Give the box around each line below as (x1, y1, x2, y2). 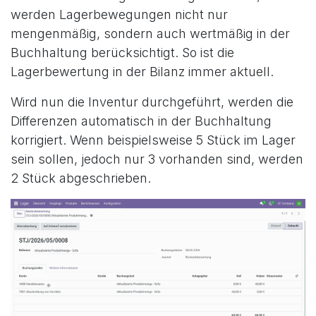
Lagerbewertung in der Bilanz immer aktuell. (11, 64, 274, 80)
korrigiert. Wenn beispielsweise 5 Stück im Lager (11, 133, 296, 148)
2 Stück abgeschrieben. (11, 171, 151, 186)
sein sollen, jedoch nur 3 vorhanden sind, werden (11, 152, 303, 167)
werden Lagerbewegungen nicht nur (11, 7, 228, 23)
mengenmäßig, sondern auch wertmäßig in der (11, 26, 290, 42)
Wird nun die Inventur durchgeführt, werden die (11, 95, 293, 110)
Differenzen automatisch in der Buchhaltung (11, 114, 272, 129)
